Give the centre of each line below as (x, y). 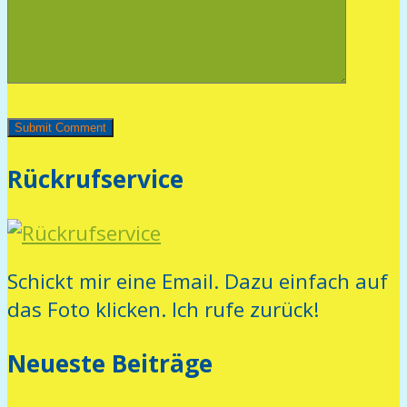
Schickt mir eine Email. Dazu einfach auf (198, 282)
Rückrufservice (95, 179)
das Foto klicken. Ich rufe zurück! (164, 310)
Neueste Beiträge (110, 364)
